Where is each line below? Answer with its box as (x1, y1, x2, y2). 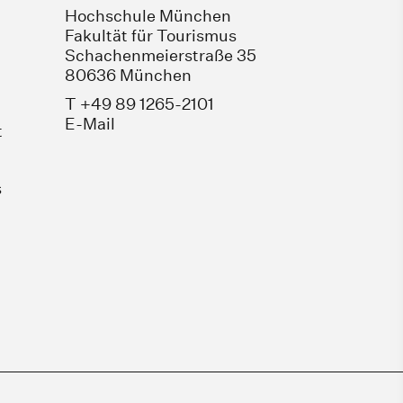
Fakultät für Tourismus (64, 26, 237, 45)
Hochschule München (64, 6, 231, 25)
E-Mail (64, 114, 115, 133)
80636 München (64, 66, 192, 85)
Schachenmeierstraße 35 (64, 46, 256, 65)
